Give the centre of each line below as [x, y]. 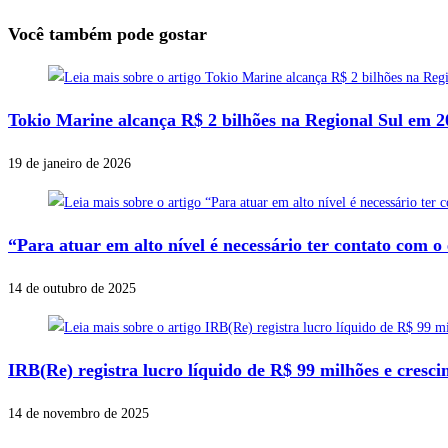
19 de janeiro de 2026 [69, 164]
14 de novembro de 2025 [78, 414]
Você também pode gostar [107, 34]
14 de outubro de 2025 [72, 289]
